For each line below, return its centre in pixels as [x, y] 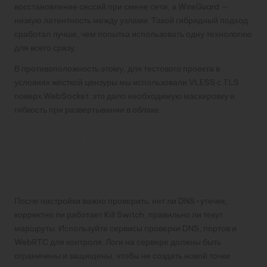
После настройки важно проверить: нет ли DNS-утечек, [121, 201]
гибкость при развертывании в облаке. [88, 109]
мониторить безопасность [128, 156]
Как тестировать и [92, 136]
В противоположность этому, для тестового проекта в [117, 68]
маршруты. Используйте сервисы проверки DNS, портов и [125, 228]
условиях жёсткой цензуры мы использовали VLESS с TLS [127, 82]
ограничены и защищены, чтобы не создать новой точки [122, 255]
